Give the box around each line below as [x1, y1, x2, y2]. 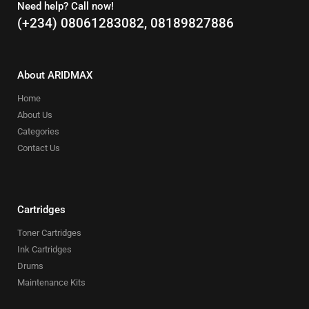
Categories [17, 126, 59, 137]
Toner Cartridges [17, 227, 81, 238]
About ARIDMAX [17, 68, 92, 81]
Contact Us [17, 142, 60, 153]
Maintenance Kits [17, 277, 86, 288]
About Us [17, 109, 52, 120]
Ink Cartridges [17, 243, 72, 255]
